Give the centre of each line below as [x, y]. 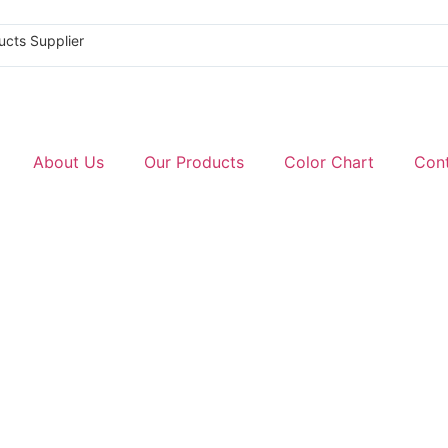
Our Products [194, 162]
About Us [68, 162]
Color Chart [329, 162]
